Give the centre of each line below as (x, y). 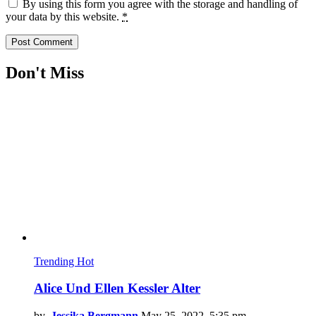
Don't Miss (45, 72)
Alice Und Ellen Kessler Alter (117, 288)
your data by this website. (64, 16)
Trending (55, 261)
